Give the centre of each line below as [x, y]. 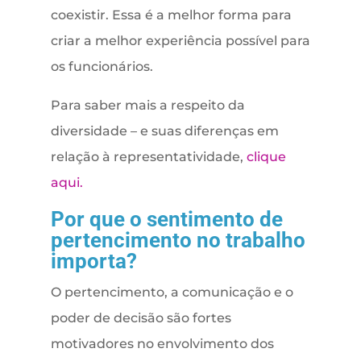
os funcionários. [102, 67]
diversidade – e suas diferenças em [164, 131]
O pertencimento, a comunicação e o [172, 293]
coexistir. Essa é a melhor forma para [171, 15]
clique [266, 157]
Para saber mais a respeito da [147, 106]
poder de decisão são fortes [141, 318]
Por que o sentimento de [166, 220]
